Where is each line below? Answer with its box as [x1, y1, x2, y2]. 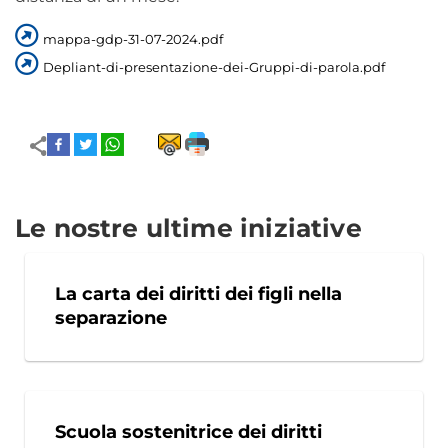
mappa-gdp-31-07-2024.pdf [43, 31, 223, 48]
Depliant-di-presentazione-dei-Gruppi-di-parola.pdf [43, 59, 385, 76]
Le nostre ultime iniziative [15, 213, 362, 244]
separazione [55, 307, 167, 330]
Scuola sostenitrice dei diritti [55, 421, 322, 444]
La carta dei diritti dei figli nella [55, 283, 342, 306]
